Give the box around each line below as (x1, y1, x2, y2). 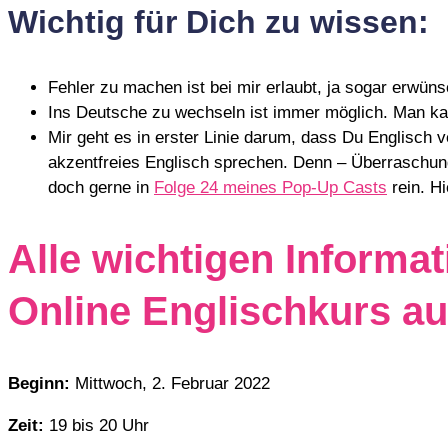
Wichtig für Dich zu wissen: (8, 4, 429, 41)
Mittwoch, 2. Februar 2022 (70, 373, 270, 393)
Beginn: (8, 373, 70, 393)
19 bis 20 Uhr (44, 415, 149, 435)
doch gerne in (48, 178, 154, 198)
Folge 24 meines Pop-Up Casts (154, 178, 387, 198)
